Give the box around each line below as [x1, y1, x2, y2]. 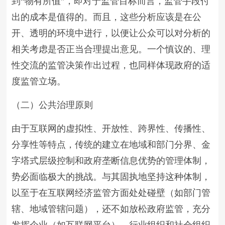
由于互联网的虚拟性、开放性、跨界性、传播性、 [12, 124, 211, 134]
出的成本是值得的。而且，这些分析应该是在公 [12, 12, 202, 22]
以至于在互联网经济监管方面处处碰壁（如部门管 [12, 188, 211, 198]
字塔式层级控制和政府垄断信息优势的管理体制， [12, 156, 211, 166]
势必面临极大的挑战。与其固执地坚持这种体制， [12, 172, 211, 182]
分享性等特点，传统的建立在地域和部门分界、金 [12, 140, 211, 150]
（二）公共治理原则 [12, 100, 93, 110]
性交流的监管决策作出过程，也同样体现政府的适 [12, 60, 211, 70]
